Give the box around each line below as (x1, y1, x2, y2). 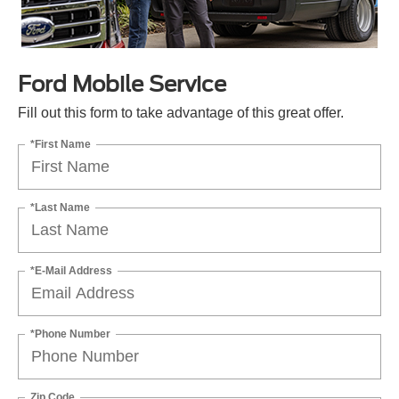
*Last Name (30, 200, 90, 214)
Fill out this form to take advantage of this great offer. (18, 104, 344, 120)
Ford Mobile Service (18, 70, 226, 97)
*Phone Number (30, 327, 110, 340)
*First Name (30, 137, 91, 151)
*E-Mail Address (30, 264, 112, 277)
